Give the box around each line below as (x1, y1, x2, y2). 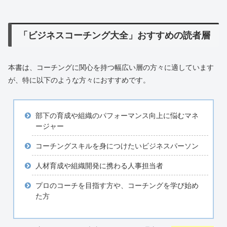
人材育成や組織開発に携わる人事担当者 (35, 161, 163, 170)
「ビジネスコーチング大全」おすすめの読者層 (19, 30, 211, 41)
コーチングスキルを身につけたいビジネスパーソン (35, 141, 199, 150)
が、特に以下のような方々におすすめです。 (8, 76, 150, 85)
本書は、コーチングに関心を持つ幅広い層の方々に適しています (8, 63, 214, 72)
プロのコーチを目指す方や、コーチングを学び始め (35, 181, 199, 190)
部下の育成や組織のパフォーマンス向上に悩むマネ (35, 111, 199, 120)
